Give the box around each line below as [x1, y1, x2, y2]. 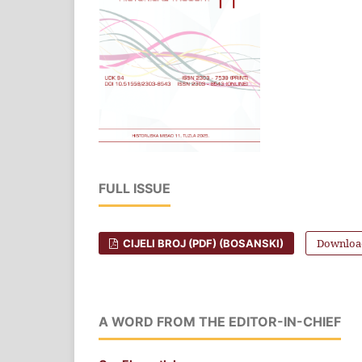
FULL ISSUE [99, 179, 170, 196]
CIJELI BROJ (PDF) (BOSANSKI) [120, 236, 284, 250]
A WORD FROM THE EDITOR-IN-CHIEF [99, 313, 341, 330]
